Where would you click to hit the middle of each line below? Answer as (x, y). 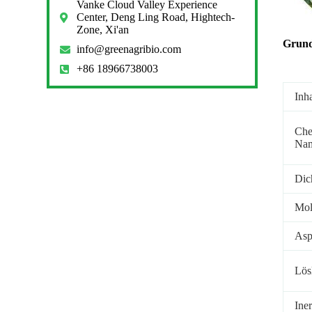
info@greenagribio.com (128, 49)
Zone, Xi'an (102, 30)
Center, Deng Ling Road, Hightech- (155, 17)
